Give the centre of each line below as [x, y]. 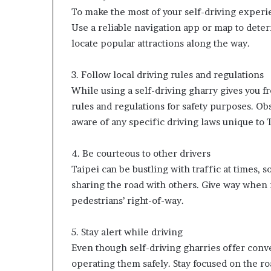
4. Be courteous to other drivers [141, 153]
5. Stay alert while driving [127, 232]
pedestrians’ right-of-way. [128, 201]
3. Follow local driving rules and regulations [168, 75]
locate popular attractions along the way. [161, 43]
